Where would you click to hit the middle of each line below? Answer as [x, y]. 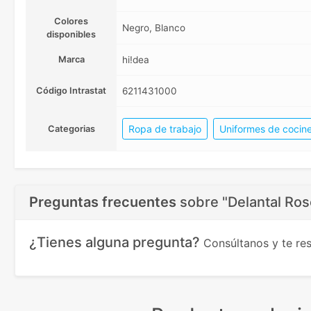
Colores [71, 22]
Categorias [71, 129]
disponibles [71, 35]
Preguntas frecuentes [103, 202]
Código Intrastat [71, 91]
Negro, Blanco [154, 28]
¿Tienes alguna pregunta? [116, 243]
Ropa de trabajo [165, 129]
